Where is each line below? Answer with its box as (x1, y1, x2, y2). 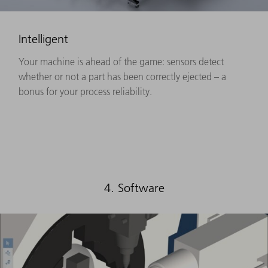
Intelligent (19, 31, 68, 46)
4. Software (103, 180, 165, 195)
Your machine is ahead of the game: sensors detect (19, 55, 224, 68)
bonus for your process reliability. (19, 85, 152, 98)
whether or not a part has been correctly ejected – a (19, 70, 226, 83)
